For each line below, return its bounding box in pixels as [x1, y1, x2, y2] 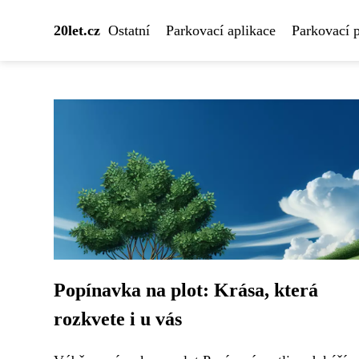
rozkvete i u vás [54, 309, 182, 329]
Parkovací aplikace [166, 22, 276, 38]
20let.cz [54, 22, 100, 38]
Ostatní [108, 22, 150, 38]
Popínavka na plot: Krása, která [54, 280, 318, 301]
